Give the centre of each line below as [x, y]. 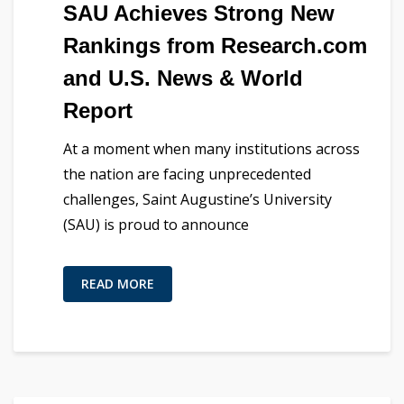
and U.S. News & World [183, 78]
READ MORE [118, 284]
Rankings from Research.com [215, 46]
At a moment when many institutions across [211, 149]
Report [98, 111]
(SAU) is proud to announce [156, 225]
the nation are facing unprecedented [187, 174]
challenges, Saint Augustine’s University [197, 200]
